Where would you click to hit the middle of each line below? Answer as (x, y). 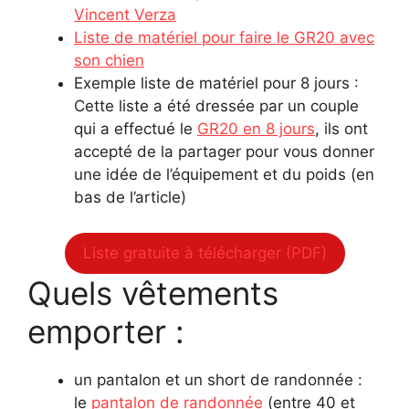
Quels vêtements (153, 293)
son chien (109, 61)
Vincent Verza (125, 15)
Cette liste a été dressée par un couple (216, 106)
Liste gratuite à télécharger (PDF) (204, 252)
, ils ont (341, 129)
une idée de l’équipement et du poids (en (224, 175)
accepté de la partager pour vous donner (224, 152)
